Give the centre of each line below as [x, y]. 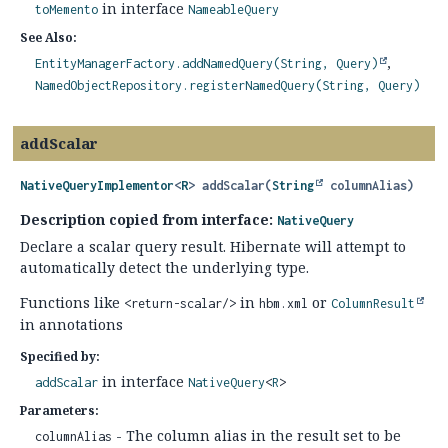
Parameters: [59, 410]
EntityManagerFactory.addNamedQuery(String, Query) [206, 63]
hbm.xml [283, 303]
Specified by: [60, 356]
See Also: [48, 37]
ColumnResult [373, 303]
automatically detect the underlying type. [164, 267]
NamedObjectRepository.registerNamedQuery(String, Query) [227, 85]
